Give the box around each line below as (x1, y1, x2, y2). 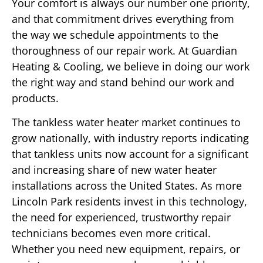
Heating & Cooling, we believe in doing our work (12, 59, 249, 73)
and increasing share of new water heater (12, 163, 217, 177)
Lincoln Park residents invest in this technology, (12, 194, 247, 209)
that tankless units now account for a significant (12, 147, 248, 161)
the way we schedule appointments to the (12, 27, 218, 42)
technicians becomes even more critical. (12, 226, 211, 241)
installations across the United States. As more (12, 178, 242, 193)
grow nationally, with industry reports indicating (12, 131, 249, 146)
